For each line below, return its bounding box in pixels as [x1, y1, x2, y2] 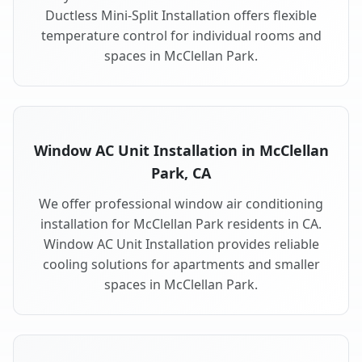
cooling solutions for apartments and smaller [42, 255, 320, 274]
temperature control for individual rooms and [40, 27, 322, 45]
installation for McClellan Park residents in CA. [40, 215, 322, 234]
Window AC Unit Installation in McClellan [33, 141, 329, 161]
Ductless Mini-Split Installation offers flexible [45, 6, 317, 25]
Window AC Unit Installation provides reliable [43, 235, 319, 254]
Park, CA [151, 163, 211, 183]
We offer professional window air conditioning [39, 195, 323, 213]
